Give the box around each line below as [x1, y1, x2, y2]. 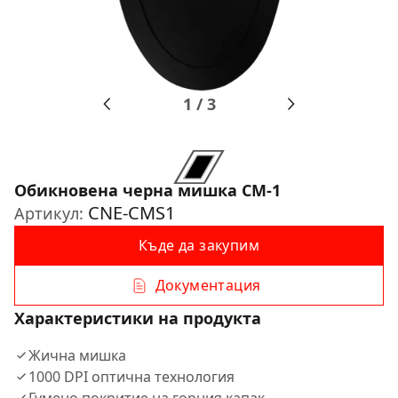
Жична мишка [28, 346, 126, 365]
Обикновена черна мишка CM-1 [14, 179, 281, 201]
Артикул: [14, 203, 88, 224]
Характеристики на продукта [14, 307, 261, 329]
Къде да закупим [139, 235, 259, 255]
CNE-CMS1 [88, 201, 175, 225]
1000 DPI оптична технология [28, 367, 235, 386]
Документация [155, 275, 261, 295]
